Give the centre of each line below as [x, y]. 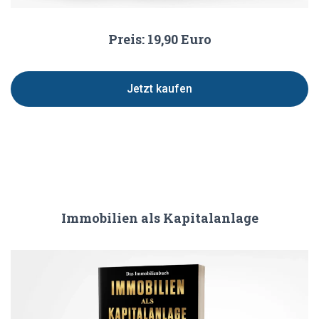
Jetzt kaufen [159, 89]
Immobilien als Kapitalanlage [159, 218]
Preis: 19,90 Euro [159, 39]
